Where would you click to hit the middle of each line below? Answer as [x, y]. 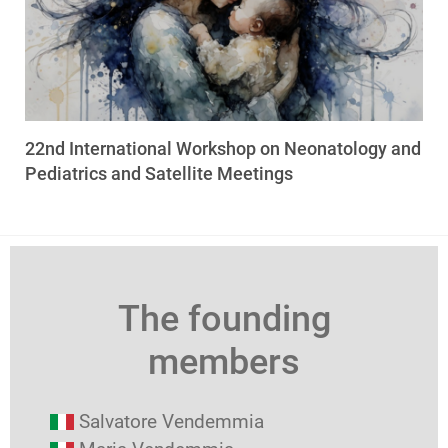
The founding [224, 318]
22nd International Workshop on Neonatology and [223, 148]
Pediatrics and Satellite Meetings [159, 173]
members [224, 361]
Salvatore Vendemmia [171, 421]
